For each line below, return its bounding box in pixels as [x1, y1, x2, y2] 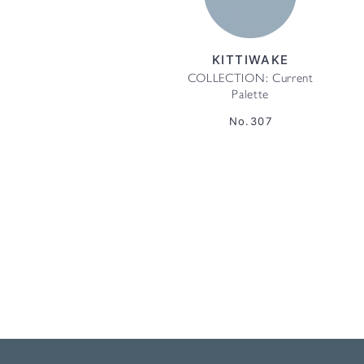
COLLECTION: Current [187, 74, 314, 85]
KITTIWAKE [211, 52, 289, 67]
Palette [232, 90, 270, 102]
